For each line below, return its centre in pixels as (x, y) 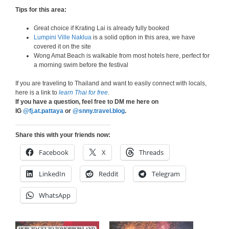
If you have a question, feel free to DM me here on (87, 102)
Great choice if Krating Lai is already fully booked (101, 28)
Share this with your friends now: (63, 135)
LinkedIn (52, 174)
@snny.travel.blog (99, 111)
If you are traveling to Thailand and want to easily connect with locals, (111, 84)
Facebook (54, 153)
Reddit (109, 174)
